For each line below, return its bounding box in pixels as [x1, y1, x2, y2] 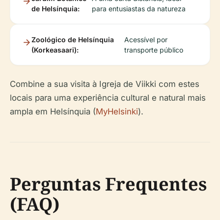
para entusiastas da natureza [92, 4, 186, 13]
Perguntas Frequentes [10, 172, 207, 196]
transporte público [124, 46, 184, 54]
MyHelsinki [96, 107, 138, 116]
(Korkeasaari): [31, 46, 79, 54]
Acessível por [124, 35, 168, 44]
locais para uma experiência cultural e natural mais [10, 93, 206, 103]
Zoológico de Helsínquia [31, 35, 114, 44]
